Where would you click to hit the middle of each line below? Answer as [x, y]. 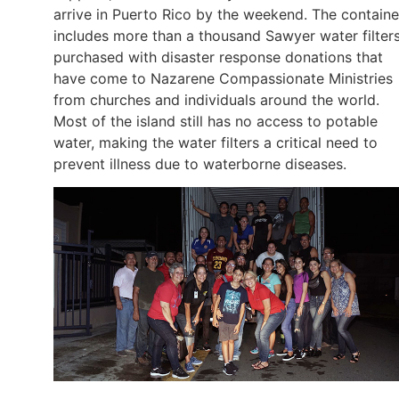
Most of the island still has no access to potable [216, 121]
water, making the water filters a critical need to [216, 142]
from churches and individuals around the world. [216, 99]
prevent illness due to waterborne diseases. [200, 163]
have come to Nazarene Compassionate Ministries [223, 78]
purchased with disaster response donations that [218, 57]
